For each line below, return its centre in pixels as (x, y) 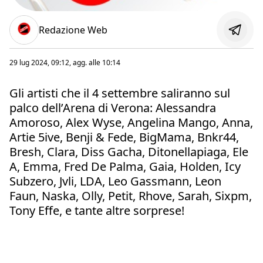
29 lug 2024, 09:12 (39, 63)
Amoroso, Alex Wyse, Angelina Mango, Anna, (131, 123)
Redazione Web (73, 30)
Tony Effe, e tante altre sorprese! (97, 211)
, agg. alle (86, 63)
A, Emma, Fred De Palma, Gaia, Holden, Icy (125, 167)
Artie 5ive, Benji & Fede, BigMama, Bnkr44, (124, 137)
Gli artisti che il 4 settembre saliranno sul (120, 93)
